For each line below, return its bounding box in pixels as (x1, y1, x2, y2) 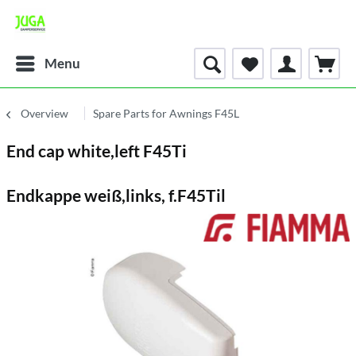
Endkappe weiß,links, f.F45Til (6, 185, 226, 205)
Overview (21, 106, 68, 120)
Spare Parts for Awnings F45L (93, 106, 239, 120)
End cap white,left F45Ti (6, 141, 187, 161)
